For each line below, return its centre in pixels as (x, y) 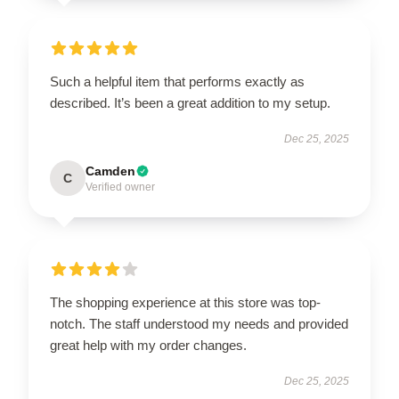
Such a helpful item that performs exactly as (177, 81)
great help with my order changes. (148, 345)
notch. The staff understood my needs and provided (199, 323)
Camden (110, 171)
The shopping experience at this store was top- (185, 302)
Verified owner (120, 187)
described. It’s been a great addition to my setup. (192, 102)
